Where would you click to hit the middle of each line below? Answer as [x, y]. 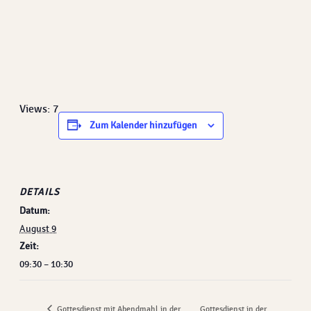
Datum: [35, 210]
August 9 [38, 228]
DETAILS [40, 192]
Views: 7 [39, 109]
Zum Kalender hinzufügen [143, 125]
